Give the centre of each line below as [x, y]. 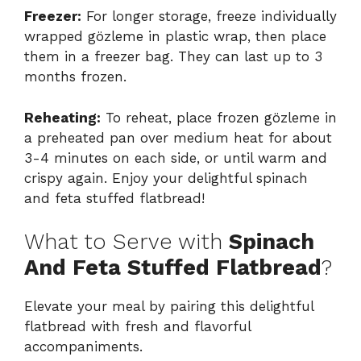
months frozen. [75, 77]
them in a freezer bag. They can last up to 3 [173, 57]
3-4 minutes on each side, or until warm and [176, 158]
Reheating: [62, 117]
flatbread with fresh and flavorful [137, 327]
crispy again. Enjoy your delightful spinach [166, 178]
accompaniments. [83, 347]
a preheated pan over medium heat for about [178, 137]
